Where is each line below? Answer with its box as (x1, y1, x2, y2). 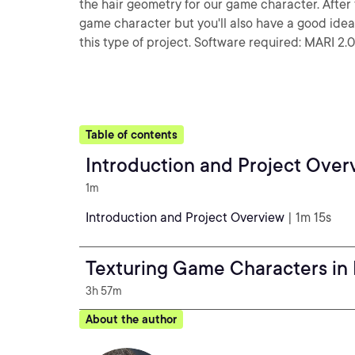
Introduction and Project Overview (86, 210, 284, 225)
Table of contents (86, 128, 177, 141)
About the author (86, 313, 177, 326)
